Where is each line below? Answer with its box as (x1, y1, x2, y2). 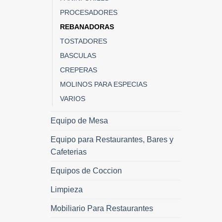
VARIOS (60, 94, 85, 103)
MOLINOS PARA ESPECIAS (60, 80, 147, 88)
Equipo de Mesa (51, 116, 108, 125)
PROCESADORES (60, 8, 117, 16)
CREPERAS (60, 65, 97, 74)
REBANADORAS (60, 22, 114, 31)
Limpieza (51, 185, 83, 194)
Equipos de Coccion (51, 166, 122, 175)
